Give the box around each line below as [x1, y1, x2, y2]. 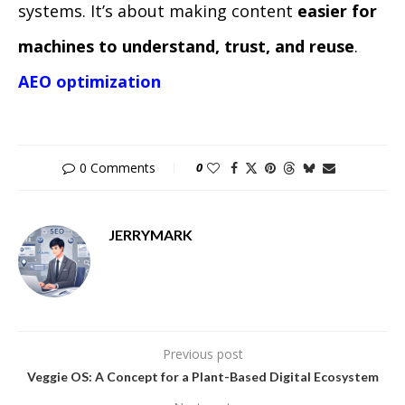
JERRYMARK [108, 226, 193, 243]
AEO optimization [18, 71, 161, 92]
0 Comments [80, 159, 155, 176]
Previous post [162, 345, 243, 363]
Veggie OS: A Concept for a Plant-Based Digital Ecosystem [26, 369, 379, 384]
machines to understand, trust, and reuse [18, 35, 354, 57]
